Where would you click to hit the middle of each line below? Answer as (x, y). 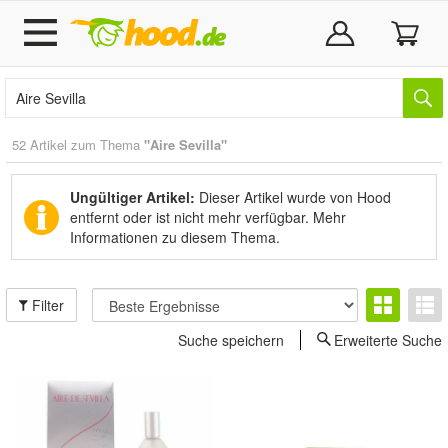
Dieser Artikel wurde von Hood (293, 197)
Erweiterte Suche (388, 340)
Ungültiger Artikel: (132, 197)
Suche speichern (231, 340)
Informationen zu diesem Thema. (175, 237)
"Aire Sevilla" (185, 144)
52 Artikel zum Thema (78, 144)
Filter (46, 305)
